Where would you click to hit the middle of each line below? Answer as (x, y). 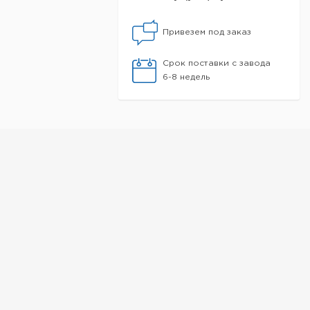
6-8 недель (186, 77)
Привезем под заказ (207, 32)
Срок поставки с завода (217, 63)
